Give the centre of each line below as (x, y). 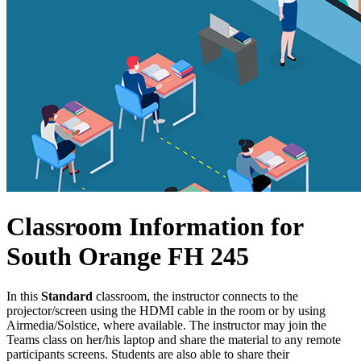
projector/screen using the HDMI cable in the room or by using (166, 310)
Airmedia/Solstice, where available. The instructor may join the (166, 325)
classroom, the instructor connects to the (195, 296)
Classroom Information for (155, 227)
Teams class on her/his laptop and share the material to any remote (174, 339)
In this (24, 296)
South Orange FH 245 (128, 257)
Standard (67, 296)
